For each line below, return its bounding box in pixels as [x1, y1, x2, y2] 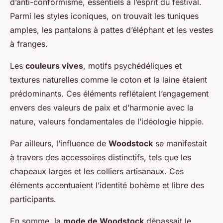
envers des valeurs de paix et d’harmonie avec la [10, 103, 194, 113]
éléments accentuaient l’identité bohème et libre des [10, 180, 204, 191]
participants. [10, 194, 56, 205]
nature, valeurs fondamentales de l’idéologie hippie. [10, 116, 204, 127]
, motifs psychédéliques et [83, 61, 182, 71]
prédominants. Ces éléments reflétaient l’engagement [10, 89, 209, 99]
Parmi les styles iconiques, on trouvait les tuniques [10, 11, 199, 21]
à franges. [10, 39, 48, 49]
